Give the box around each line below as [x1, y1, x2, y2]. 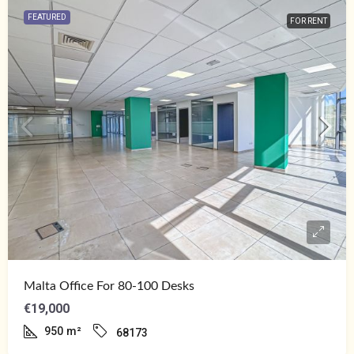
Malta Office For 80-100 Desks [24, 279, 194, 292]
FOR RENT [290, 16, 327, 25]
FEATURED [28, 12, 66, 21]
